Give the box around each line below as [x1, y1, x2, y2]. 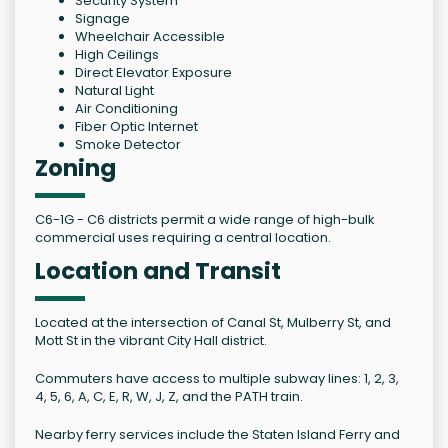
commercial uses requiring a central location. [35, 228, 331, 248]
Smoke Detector [75, 135, 181, 155]
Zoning [35, 152, 116, 185]
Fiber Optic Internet [75, 117, 198, 137]
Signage [75, 9, 130, 29]
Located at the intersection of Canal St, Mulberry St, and [35, 313, 391, 333]
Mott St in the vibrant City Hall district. [35, 331, 267, 351]
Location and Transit [35, 255, 281, 288]
